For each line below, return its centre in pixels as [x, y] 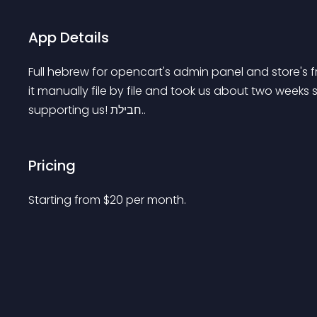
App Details [69, 38]
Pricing [52, 166]
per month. [156, 200]
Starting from [66, 200]
